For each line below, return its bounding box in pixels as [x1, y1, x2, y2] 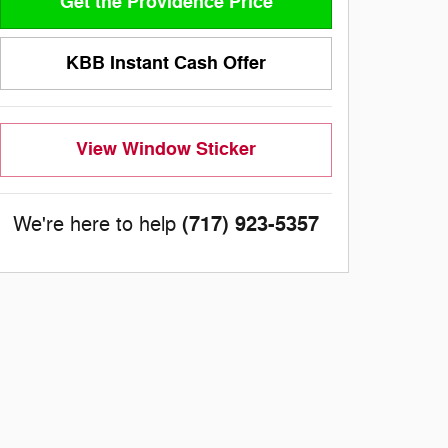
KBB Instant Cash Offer [66, 51, 266, 76]
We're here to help [13, 211, 176, 237]
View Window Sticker [76, 137, 256, 162]
